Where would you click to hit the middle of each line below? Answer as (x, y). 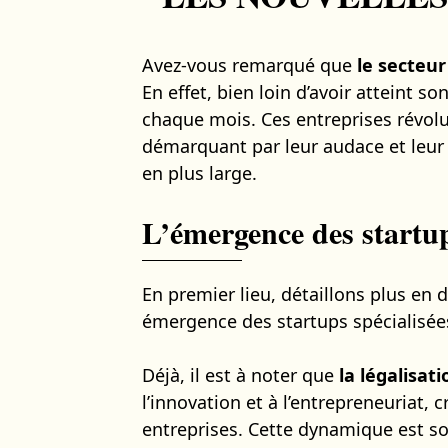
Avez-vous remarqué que (249, 64)
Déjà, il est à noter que (238, 374)
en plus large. (199, 172)
